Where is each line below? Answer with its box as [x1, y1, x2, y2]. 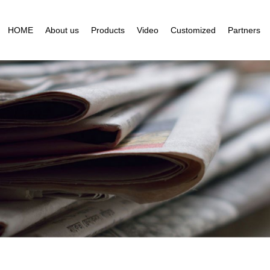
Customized [171, 25, 216, 35]
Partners [228, 25, 260, 35]
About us [45, 25, 79, 35]
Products [91, 25, 125, 35]
